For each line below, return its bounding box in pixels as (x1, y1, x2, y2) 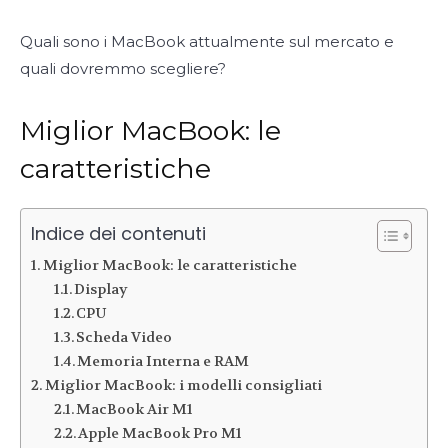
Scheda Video (76, 327, 173, 347)
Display (74, 279, 129, 299)
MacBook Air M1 (76, 399, 194, 419)
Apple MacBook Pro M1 (78, 423, 243, 443)
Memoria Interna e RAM (77, 351, 250, 371)
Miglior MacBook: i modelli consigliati (44, 375, 322, 395)
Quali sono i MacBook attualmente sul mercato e (20, 31, 394, 51)
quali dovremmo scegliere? (20, 58, 226, 78)
